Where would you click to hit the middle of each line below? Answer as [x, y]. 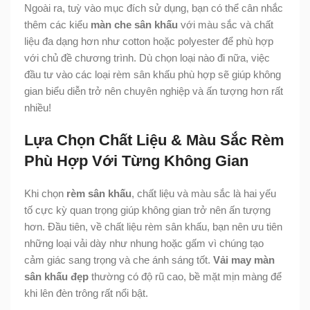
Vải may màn [244, 259]
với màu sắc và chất [226, 24]
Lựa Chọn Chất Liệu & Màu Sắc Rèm [154, 140]
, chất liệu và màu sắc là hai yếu [204, 193]
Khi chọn [45, 193]
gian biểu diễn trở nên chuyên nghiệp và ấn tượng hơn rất [154, 91]
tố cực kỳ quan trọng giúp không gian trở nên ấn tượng [147, 210]
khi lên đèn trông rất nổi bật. [86, 293]
